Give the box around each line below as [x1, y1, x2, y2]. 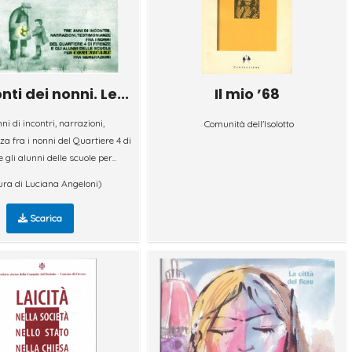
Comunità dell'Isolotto [203, 117, 294, 130]
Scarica [27, 211, 63, 224]
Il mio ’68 [214, 83, 280, 104]
